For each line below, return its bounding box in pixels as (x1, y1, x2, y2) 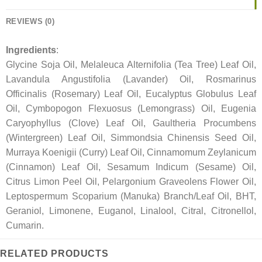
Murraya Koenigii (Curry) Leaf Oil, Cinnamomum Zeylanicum (6, 147, 256, 158)
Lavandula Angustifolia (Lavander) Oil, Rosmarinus (6, 74, 256, 85)
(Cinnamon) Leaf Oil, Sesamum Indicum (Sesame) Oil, (6, 162, 256, 173)
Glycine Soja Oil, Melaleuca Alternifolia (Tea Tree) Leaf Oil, (6, 60, 256, 70)
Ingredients (6, 45, 56, 56)
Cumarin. (6, 220, 44, 231)
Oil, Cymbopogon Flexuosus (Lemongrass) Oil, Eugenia (6, 104, 256, 114)
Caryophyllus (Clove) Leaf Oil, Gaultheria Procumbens (6, 118, 256, 129)
